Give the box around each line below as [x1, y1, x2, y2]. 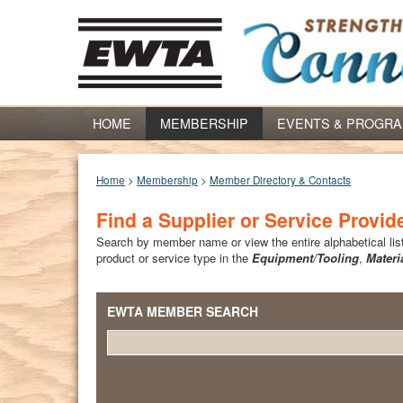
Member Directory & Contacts [210, 173, 351, 187]
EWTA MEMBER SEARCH [107, 302, 258, 320]
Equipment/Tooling [252, 249, 359, 266]
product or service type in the [96, 249, 252, 266]
